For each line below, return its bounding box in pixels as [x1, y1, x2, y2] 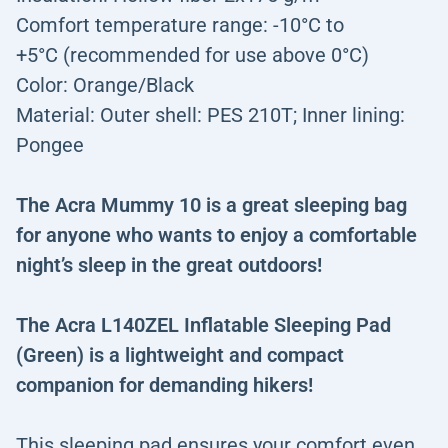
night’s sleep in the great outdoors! [16, 253, 322, 277]
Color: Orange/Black [16, 73, 194, 97]
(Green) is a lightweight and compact [16, 343, 344, 367]
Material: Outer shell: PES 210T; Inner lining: [16, 103, 405, 127]
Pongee [16, 133, 84, 157]
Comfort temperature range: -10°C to [16, 13, 344, 37]
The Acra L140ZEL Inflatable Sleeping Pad [16, 313, 391, 337]
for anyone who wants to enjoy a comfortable [16, 223, 417, 247]
